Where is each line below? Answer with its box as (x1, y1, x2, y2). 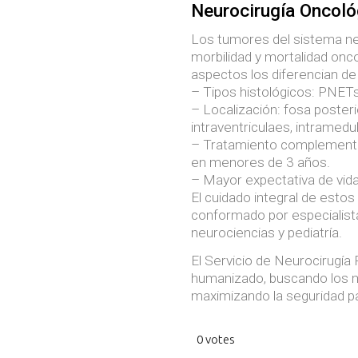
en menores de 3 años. (191, 153, 330, 170)
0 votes (197, 332, 236, 347)
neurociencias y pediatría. (191, 224, 342, 241)
